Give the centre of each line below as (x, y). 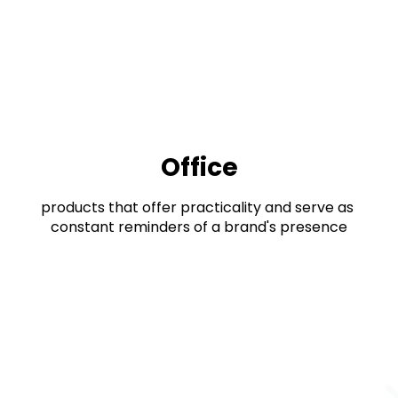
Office (199, 167)
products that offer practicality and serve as (197, 207)
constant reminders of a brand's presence (199, 227)
